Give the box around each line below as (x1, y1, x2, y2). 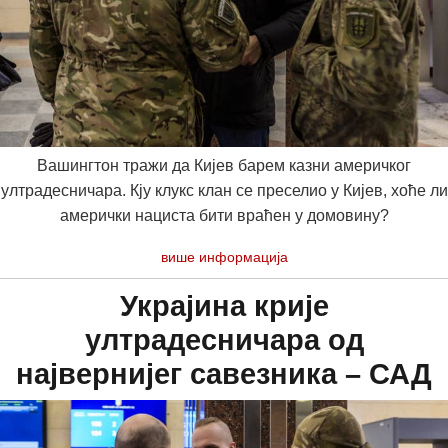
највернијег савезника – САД (16, 357, 432, 390)
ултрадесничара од (84, 323, 364, 356)
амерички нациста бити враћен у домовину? (59, 206, 389, 224)
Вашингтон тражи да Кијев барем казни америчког (37, 156, 411, 174)
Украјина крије (119, 289, 329, 322)
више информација (160, 248, 288, 265)
